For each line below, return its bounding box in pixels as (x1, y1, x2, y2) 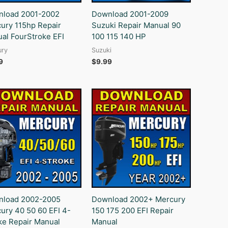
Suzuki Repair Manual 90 (92, 20, 181, 31)
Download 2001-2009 (92, 9, 169, 19)
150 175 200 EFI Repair (92, 205, 174, 215)
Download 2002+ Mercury (92, 194, 186, 204)
